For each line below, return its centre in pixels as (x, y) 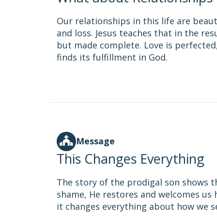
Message (95, 141)
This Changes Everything (131, 159)
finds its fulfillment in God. (112, 57)
